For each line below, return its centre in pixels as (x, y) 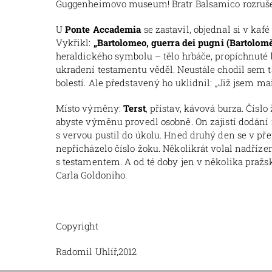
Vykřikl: (74, 43)
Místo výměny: (90, 108)
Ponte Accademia (103, 29)
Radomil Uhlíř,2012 (96, 252)
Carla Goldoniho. (91, 175)
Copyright (77, 226)
